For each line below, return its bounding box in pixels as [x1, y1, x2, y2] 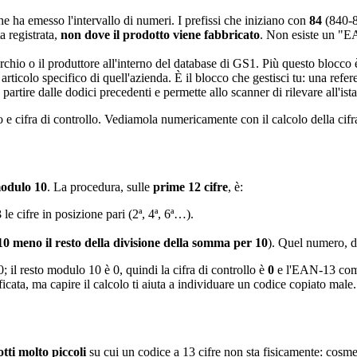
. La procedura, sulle [47, 180, 153, 194]
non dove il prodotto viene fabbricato [61, 28, 260, 42]
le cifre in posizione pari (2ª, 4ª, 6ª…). [2, 207, 194, 222]
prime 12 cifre [153, 180, 228, 194]
